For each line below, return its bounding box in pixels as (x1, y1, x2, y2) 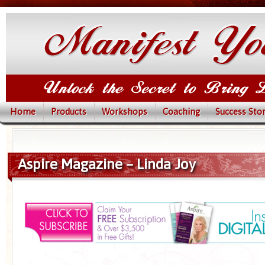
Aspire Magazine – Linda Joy (18, 156, 196, 172)
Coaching (163, 106, 200, 117)
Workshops (102, 106, 147, 117)
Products (51, 106, 86, 117)
